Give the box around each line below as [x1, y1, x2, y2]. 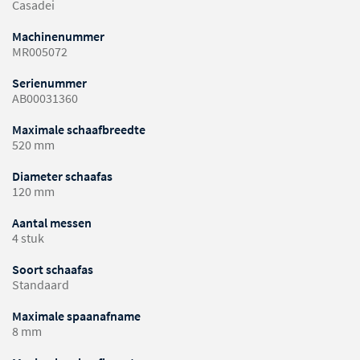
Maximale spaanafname [12, 308, 141, 325]
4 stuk [12, 230, 44, 247]
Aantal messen [12, 215, 92, 231]
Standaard [12, 276, 69, 293]
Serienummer [12, 75, 87, 92]
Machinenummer [12, 28, 104, 45]
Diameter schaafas [12, 168, 112, 185]
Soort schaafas [12, 261, 93, 278]
